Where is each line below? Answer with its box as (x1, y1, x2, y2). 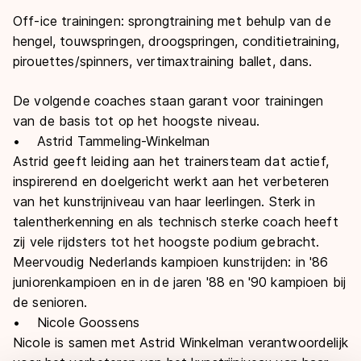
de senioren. (13, 294, 87, 310)
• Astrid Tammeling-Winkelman (13, 133, 210, 149)
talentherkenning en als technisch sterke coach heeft (13, 214, 338, 230)
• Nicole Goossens (13, 314, 139, 330)
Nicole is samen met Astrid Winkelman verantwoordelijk (13, 334, 348, 351)
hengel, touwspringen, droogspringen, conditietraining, (13, 33, 340, 49)
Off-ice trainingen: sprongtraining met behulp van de (13, 13, 331, 29)
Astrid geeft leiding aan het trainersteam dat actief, (13, 153, 329, 169)
